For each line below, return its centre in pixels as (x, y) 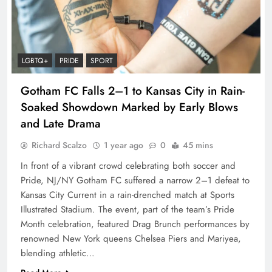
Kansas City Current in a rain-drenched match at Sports (127, 195)
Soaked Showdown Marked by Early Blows (129, 107)
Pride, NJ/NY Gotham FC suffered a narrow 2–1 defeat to (135, 180)
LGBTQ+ (35, 60)
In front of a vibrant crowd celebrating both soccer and (128, 165)
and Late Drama (61, 123)
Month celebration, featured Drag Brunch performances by (135, 224)
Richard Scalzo (59, 145)
